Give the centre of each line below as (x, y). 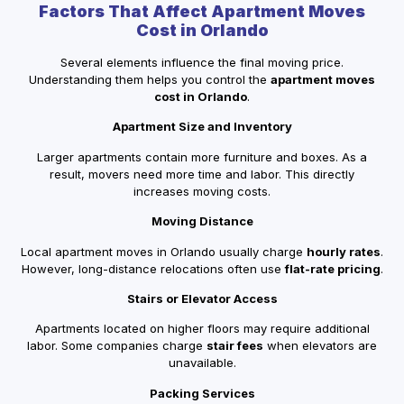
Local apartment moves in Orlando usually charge (164, 251)
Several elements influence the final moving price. (202, 62)
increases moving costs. (202, 191)
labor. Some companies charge (117, 346)
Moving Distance (202, 221)
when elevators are (320, 346)
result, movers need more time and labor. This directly (202, 174)
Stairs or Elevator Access (202, 298)
